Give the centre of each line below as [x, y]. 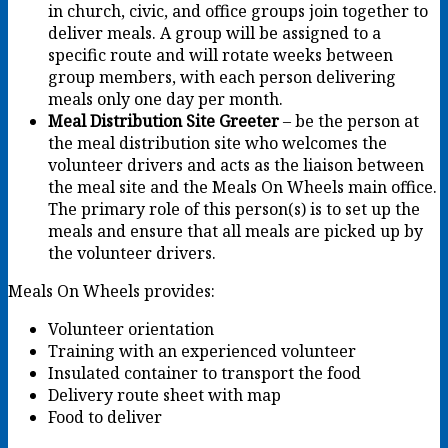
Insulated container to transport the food [204, 372]
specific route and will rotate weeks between [220, 54]
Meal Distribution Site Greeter [165, 120]
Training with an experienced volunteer [202, 350]
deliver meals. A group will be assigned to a [214, 32]
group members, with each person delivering [222, 76]
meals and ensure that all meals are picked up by [235, 230]
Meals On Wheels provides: [111, 290]
